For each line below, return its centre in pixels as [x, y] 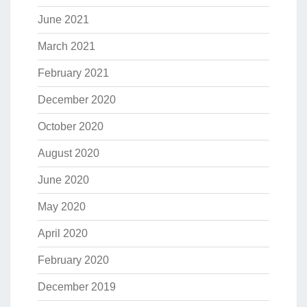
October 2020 [71, 127]
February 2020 [73, 260]
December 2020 [77, 100]
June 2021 [63, 20]
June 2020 [63, 180]
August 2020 [69, 153]
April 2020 [63, 234]
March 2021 [66, 47]
